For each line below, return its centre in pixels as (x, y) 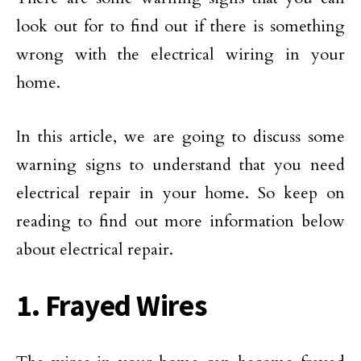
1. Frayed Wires (112, 306)
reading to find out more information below (180, 222)
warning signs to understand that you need (180, 165)
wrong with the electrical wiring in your (180, 55)
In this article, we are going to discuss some (180, 137)
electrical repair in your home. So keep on (180, 193)
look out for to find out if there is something (180, 27)
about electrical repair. (95, 250)
